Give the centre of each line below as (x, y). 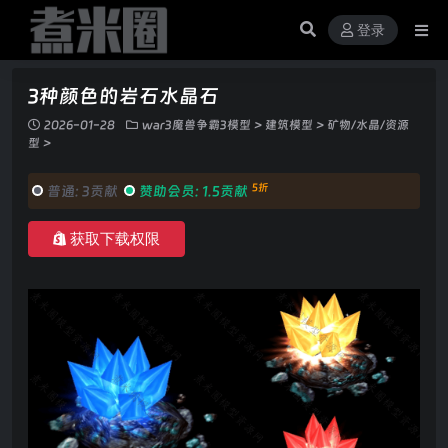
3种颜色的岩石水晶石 (123, 96)
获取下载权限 (115, 239)
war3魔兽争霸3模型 (196, 125)
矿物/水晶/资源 (368, 125)
